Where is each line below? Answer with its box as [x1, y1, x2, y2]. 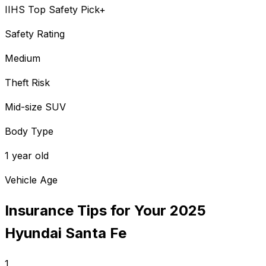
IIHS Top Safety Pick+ [5, 4, 106, 16]
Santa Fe [65, 224, 126, 242]
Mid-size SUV [5, 101, 66, 113]
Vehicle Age [5, 174, 58, 186]
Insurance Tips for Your [5, 202, 170, 220]
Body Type [5, 125, 53, 138]
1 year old [5, 150, 49, 162]
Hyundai [5, 224, 62, 242]
